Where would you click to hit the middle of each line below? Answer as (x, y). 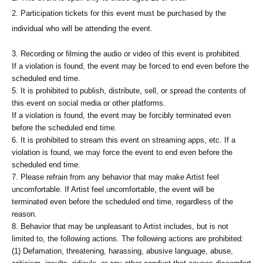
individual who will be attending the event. (82, 28)
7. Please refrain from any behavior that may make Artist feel (115, 177)
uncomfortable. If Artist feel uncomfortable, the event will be (113, 189)
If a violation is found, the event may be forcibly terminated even (121, 115)
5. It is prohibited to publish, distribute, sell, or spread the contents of (129, 91)
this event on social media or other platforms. (89, 103)
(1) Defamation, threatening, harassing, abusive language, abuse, (122, 251)
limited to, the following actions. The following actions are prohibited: (128, 239)
